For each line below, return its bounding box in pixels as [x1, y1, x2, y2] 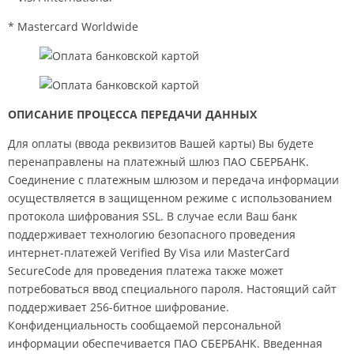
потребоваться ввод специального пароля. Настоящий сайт [8, 281, 337, 296]
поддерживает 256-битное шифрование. [8, 299, 229, 314]
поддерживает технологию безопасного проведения [8, 227, 296, 242]
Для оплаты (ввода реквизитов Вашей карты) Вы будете [8, 136, 314, 151]
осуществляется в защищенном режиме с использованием [8, 190, 332, 205]
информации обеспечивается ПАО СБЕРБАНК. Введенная [8, 336, 322, 351]
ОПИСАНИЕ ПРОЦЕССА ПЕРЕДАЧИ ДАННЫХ [8, 107, 257, 122]
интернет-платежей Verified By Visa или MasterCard [8, 245, 290, 260]
